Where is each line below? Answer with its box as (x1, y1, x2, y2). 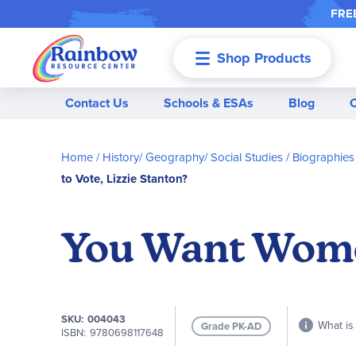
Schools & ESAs (164, 93, 253, 112)
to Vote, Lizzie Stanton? (61, 170, 188, 188)
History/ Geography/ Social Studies (103, 149, 283, 166)
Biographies (292, 149, 354, 166)
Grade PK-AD (201, 319, 261, 334)
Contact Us (65, 93, 129, 112)
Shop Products (217, 47, 311, 68)
